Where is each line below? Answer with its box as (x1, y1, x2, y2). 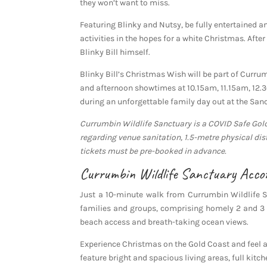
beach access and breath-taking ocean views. (80, 217, 249, 228)
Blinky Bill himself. (80, 47, 151, 58)
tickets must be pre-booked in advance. (80, 146, 227, 157)
